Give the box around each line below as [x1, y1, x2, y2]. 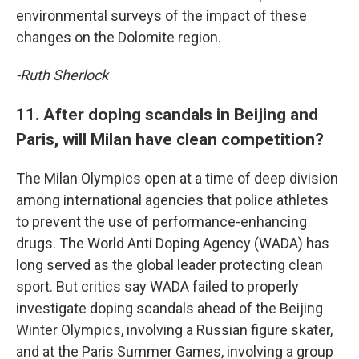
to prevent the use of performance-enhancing [16, 213, 307, 230]
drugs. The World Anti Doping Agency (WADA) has [16, 235, 329, 252]
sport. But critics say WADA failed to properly [16, 278, 299, 295]
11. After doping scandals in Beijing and [16, 104, 318, 124]
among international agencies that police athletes [16, 192, 329, 208]
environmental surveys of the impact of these [16, 7, 307, 24]
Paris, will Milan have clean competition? [16, 129, 324, 149]
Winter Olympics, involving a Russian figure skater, [16, 321, 333, 338]
